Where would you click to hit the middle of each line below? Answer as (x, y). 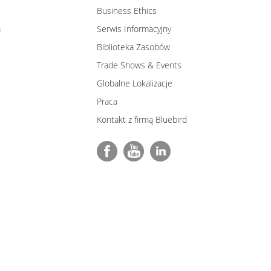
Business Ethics (127, 10)
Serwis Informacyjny (134, 28)
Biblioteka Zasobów (133, 47)
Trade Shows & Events (139, 65)
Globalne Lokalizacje (135, 83)
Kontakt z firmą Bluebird (142, 119)
